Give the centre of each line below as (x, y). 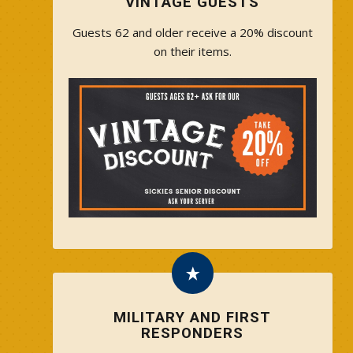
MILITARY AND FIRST (193, 318)
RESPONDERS (193, 334)
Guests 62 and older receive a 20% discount (192, 32)
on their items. (192, 51)
